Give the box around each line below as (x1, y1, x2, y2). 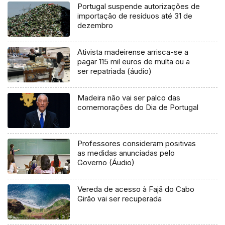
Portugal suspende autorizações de (77, 2, 200, 12)
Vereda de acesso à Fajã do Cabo (77, 184, 195, 194)
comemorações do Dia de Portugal (77, 102, 199, 113)
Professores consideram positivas (77, 138, 196, 148)
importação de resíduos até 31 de (77, 11, 193, 21)
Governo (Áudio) (77, 157, 135, 167)
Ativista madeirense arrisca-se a (77, 47, 189, 57)
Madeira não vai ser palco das (77, 93, 181, 103)
